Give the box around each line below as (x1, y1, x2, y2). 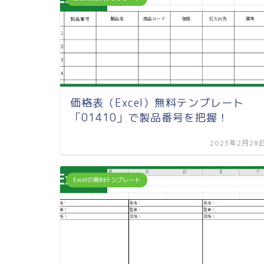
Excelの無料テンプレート (73, 176, 140, 184)
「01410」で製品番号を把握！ (70, 110, 229, 126)
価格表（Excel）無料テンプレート (70, 95, 244, 111)
